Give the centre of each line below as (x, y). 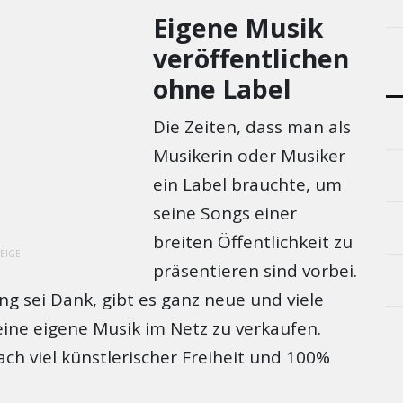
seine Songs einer (225, 214)
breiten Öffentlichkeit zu (253, 242)
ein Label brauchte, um (248, 185)
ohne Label (223, 89)
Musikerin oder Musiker (250, 156)
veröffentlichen (251, 58)
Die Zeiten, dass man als (252, 127)
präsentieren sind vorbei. (255, 271)
